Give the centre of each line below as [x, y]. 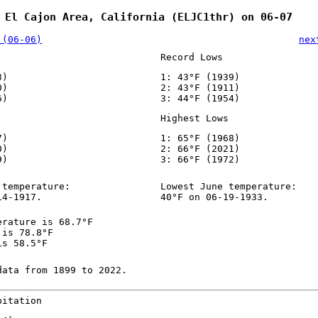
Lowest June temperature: [228, 187]
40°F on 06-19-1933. [214, 197]
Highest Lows [194, 119]
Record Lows [191, 57]
